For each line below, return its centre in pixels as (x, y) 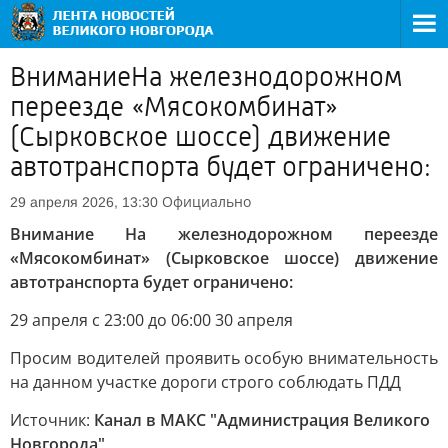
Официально (206, 201)
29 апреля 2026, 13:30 (84, 202)
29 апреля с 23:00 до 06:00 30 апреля (151, 320)
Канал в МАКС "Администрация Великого (262, 420)
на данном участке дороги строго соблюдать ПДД (205, 382)
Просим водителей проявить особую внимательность (224, 358)
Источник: (52, 420)
